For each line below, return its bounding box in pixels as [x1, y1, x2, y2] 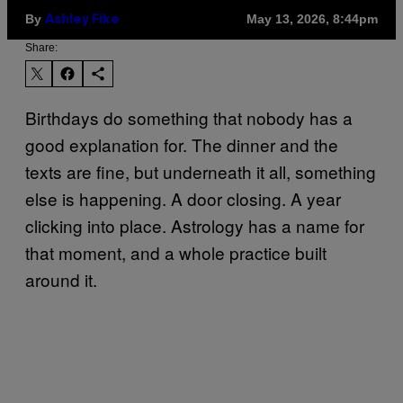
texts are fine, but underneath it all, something [25, 158, 376, 184]
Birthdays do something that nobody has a [25, 104, 353, 130]
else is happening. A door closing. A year [25, 185, 341, 210]
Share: [25, 40, 58, 54]
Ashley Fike [45, 13, 120, 26]
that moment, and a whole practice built [25, 239, 327, 264]
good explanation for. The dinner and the [25, 131, 338, 157]
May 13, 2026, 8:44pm [246, 12, 378, 27]
